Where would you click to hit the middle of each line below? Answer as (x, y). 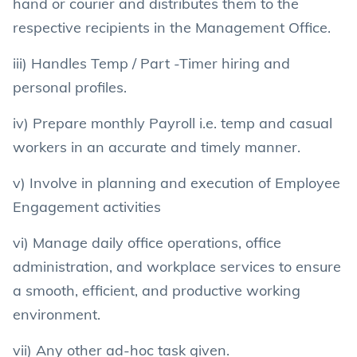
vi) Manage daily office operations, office (147, 243)
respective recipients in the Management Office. (172, 27)
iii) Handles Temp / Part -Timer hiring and (151, 63)
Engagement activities (87, 207)
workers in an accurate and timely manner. (157, 147)
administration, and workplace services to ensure (177, 267)
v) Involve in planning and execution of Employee (177, 183)
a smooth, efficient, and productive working (157, 290)
